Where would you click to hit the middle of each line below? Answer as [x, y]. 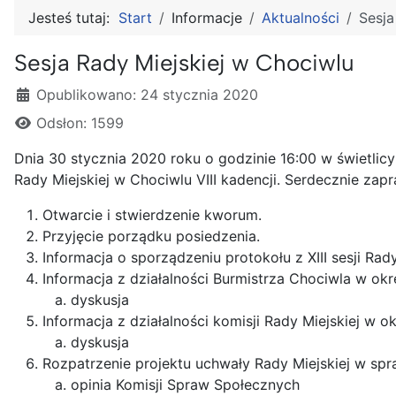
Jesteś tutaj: [73, 18]
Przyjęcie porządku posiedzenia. [151, 236]
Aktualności [301, 18]
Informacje [207, 18]
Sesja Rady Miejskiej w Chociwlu [184, 63]
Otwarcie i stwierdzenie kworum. [152, 215]
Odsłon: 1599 [80, 123]
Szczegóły [49, 94]
